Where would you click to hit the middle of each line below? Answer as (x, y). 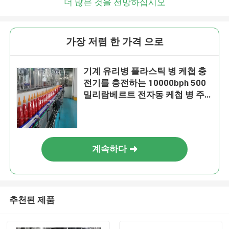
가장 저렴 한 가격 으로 (114, 42)
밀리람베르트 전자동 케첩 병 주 (144, 95)
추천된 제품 (32, 200)
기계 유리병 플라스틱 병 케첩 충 (145, 71)
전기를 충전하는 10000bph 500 (145, 83)
